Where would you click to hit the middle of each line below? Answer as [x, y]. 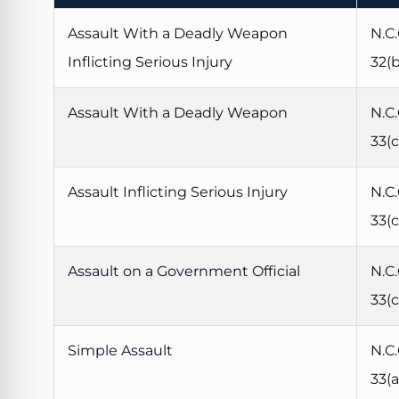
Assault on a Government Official [184, 272]
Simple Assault [120, 351]
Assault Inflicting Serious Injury [178, 192]
